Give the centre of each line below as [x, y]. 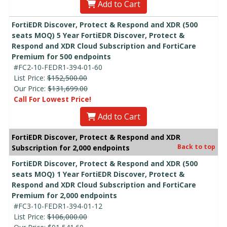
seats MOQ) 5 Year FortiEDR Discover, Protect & [98, 35]
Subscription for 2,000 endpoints [71, 148]
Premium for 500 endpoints [61, 57]
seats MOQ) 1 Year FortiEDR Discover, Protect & [98, 174]
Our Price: [31, 89]
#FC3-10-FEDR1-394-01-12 [58, 206]
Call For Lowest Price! [52, 99]
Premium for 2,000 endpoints [64, 196]
